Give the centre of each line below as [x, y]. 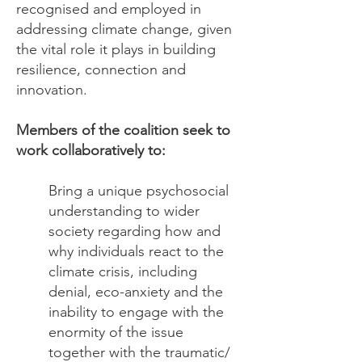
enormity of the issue [116, 332]
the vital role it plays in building [116, 49]
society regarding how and [135, 231]
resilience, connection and [101, 69]
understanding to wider [124, 211]
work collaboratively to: [91, 150]
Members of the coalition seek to [123, 130]
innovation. [52, 90]
